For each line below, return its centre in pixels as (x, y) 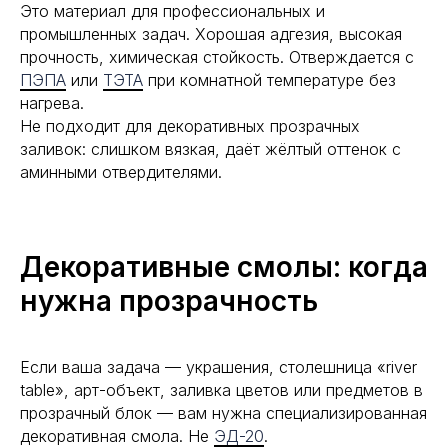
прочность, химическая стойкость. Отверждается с (217, 57)
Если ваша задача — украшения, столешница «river (218, 367)
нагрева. (52, 103)
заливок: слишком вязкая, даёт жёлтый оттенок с (210, 149)
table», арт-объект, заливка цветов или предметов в (221, 390)
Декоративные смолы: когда (224, 267)
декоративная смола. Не (117, 436)
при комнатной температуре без (269, 80)
